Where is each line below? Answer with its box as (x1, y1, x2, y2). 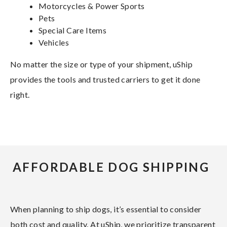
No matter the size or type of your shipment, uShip (10, 59, 193, 69)
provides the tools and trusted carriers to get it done (10, 74, 201, 84)
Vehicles (39, 37, 69, 47)
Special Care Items (39, 25, 107, 35)
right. (10, 89, 30, 99)
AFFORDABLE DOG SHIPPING (13, 159, 210, 174)
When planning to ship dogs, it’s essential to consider (10, 204, 202, 214)
